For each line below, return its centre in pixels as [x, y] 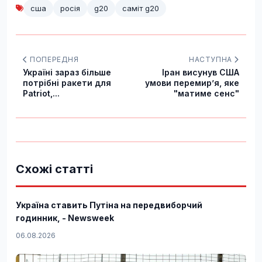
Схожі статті [54, 169]
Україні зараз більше [67, 72]
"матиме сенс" [206, 93]
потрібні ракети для [67, 82]
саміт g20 [141, 8]
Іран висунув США [201, 72]
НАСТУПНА [211, 59]
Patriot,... [41, 93]
